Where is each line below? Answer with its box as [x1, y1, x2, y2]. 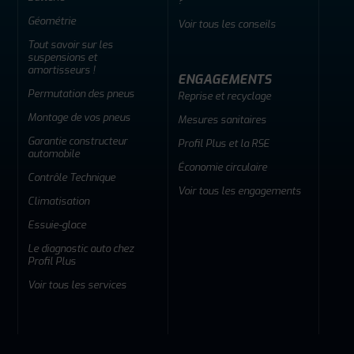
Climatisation [28, 194, 89, 208]
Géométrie [28, 13, 76, 28]
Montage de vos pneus [28, 110, 130, 124]
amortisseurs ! [28, 62, 95, 77]
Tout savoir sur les [28, 37, 113, 51]
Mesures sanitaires [178, 112, 266, 126]
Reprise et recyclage [178, 88, 271, 103]
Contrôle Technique [28, 170, 115, 184]
